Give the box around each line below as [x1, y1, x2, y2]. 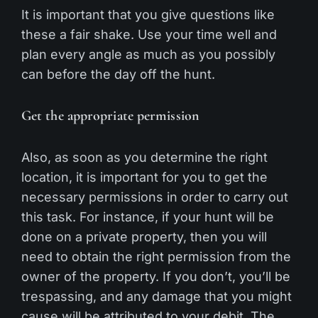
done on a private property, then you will [21, 229, 268, 244]
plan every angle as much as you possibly [21, 46, 276, 62]
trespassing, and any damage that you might [21, 288, 292, 304]
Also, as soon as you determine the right [21, 149, 268, 165]
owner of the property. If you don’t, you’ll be [21, 268, 291, 284]
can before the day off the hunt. [21, 66, 216, 82]
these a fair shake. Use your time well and [21, 26, 278, 42]
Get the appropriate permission [21, 107, 199, 125]
